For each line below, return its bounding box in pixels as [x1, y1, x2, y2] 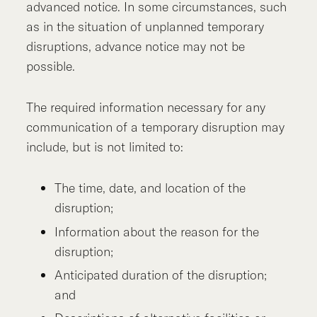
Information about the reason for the [54, 223, 260, 240]
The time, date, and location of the [54, 180, 246, 197]
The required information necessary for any [26, 99, 266, 116]
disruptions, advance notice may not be [26, 38, 246, 55]
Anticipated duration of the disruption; [54, 267, 267, 283]
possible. [26, 58, 76, 75]
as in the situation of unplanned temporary [26, 18, 265, 35]
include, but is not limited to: [26, 139, 184, 156]
